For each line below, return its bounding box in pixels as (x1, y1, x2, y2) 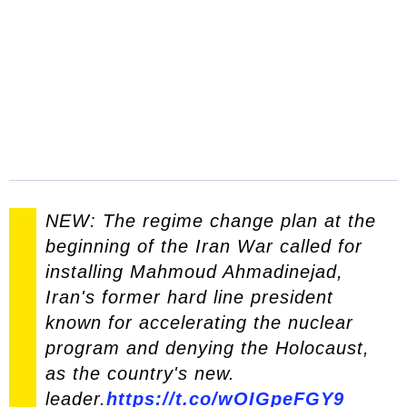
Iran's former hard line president (45, 287, 333, 307)
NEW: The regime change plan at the (45, 211, 376, 231)
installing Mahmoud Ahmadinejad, (45, 262, 343, 282)
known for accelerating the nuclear (45, 313, 353, 333)
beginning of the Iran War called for (45, 236, 362, 256)
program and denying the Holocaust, (45, 338, 370, 358)
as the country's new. (45, 363, 235, 383)
